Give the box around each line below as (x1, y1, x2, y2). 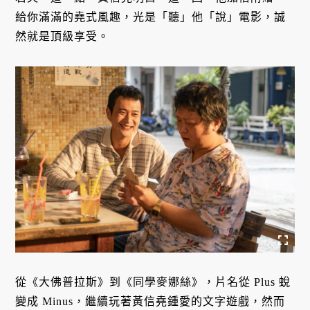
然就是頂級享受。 (15, 30, 110, 43)
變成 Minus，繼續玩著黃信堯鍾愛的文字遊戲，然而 (15, 295, 286, 307)
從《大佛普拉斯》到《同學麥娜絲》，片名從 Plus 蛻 (15, 275, 291, 288)
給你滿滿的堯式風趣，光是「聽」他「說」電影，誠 (15, 11, 286, 24)
